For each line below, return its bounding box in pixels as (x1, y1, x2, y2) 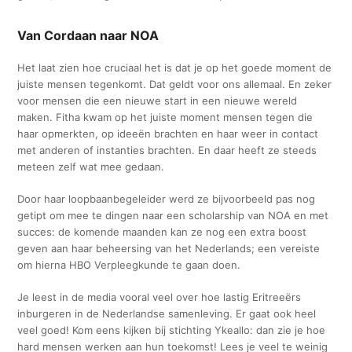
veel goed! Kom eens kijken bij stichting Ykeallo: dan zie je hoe (17, 323, 326, 336)
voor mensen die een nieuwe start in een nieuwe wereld (17, 93, 298, 107)
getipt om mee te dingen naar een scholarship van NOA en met (17, 208, 329, 222)
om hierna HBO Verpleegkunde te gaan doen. (17, 258, 241, 271)
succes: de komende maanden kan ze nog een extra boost (17, 225, 307, 238)
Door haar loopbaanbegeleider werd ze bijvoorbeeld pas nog (17, 192, 316, 205)
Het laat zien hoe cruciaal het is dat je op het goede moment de (17, 60, 332, 74)
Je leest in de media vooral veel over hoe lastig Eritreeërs (17, 290, 302, 303)
